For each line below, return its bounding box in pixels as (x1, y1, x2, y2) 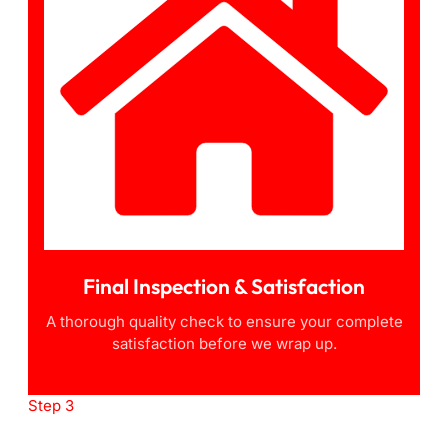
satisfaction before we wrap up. (111, 334, 337, 354)
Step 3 (28, 396, 74, 416)
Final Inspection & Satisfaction (83, 273, 365, 300)
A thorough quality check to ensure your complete (45, 312, 403, 332)
